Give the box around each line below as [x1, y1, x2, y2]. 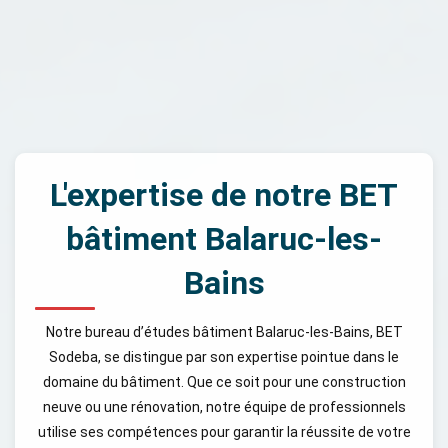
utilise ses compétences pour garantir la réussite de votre [37, 423, 411, 440]
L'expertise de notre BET [50, 175, 398, 214]
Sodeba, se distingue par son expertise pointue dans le [49, 348, 399, 365]
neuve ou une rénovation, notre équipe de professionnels [42, 398, 406, 415]
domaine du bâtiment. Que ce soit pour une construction [42, 373, 406, 390]
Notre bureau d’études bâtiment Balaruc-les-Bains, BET [45, 323, 403, 340]
